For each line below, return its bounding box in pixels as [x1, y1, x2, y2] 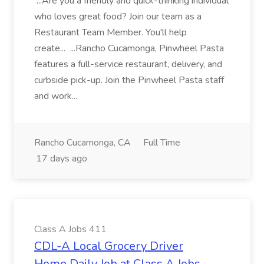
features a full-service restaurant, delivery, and [34, 58, 222, 71]
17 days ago [36, 152, 87, 165]
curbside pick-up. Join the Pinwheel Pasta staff [34, 74, 224, 87]
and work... [34, 90, 80, 103]
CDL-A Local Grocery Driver [34, 238, 183, 254]
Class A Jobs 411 [34, 223, 107, 236]
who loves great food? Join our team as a [34, 10, 202, 23]
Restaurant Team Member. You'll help [34, 26, 187, 39]
